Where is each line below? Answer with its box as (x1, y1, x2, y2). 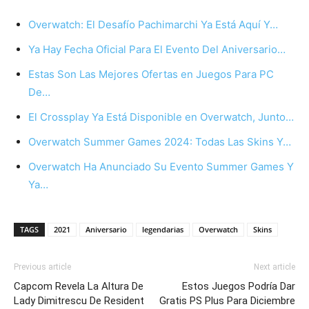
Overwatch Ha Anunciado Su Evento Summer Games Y (28, 160, 294, 174)
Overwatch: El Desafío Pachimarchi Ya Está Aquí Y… (28, 18, 278, 32)
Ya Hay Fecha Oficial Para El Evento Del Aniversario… (28, 43, 286, 57)
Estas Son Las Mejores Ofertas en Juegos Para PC (28, 68, 274, 81)
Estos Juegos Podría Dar (182, 280, 295, 293)
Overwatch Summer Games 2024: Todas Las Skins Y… (28, 135, 291, 149)
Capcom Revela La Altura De (14, 280, 143, 293)
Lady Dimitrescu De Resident (14, 295, 144, 308)
